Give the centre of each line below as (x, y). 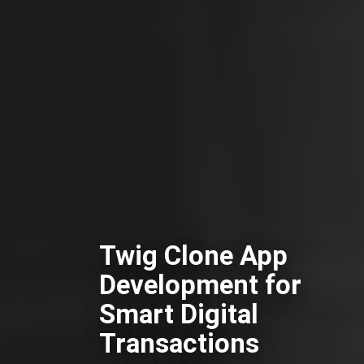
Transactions (179, 344)
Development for (200, 285)
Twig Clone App (193, 256)
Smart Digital (179, 314)
